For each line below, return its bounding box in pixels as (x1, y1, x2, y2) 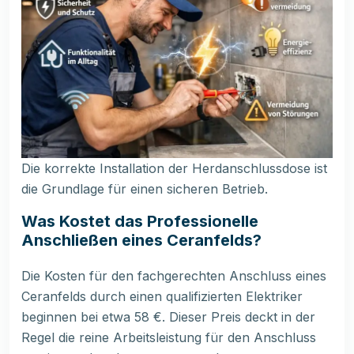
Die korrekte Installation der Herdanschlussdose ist (21, 160, 327, 177)
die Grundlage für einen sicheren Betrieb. (21, 181, 268, 198)
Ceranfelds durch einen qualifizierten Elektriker (21, 288, 303, 305)
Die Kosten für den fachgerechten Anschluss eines (21, 268, 326, 284)
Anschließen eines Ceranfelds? (21, 231, 262, 250)
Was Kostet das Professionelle (21, 212, 258, 232)
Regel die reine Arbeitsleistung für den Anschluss (21, 330, 316, 346)
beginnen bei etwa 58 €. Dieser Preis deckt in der (21, 309, 315, 326)
